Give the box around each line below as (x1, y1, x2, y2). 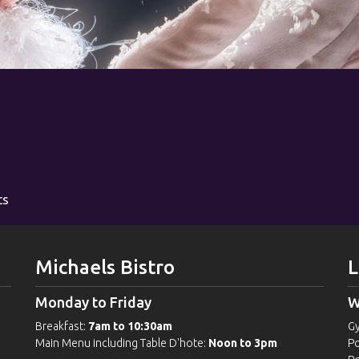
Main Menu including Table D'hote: (35, 337, 208, 350)
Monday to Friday (35, 294, 151, 311)
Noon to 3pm (208, 337, 277, 350)
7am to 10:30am (88, 320, 172, 333)
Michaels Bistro (35, 256, 175, 279)
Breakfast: (35, 320, 88, 333)
